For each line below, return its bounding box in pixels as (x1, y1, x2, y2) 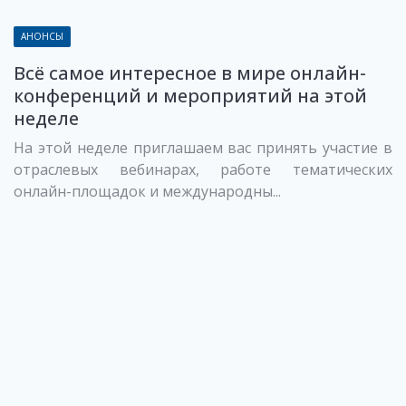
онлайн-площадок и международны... (14, 180, 281, 201)
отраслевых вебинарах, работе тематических (14, 159, 392, 179)
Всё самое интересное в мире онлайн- (14, 60, 366, 85)
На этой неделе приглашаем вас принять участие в (14, 137, 392, 158)
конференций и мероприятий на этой (14, 82, 367, 108)
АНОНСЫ (21, 29, 63, 43)
